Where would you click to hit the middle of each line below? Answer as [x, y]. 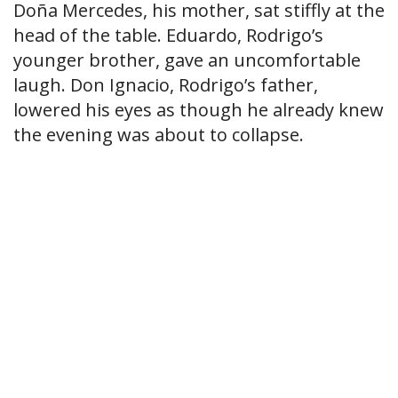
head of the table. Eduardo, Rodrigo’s [168, 36]
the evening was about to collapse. [159, 135]
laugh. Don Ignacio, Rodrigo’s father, [166, 85]
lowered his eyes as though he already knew [199, 110]
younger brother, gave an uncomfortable [187, 60]
